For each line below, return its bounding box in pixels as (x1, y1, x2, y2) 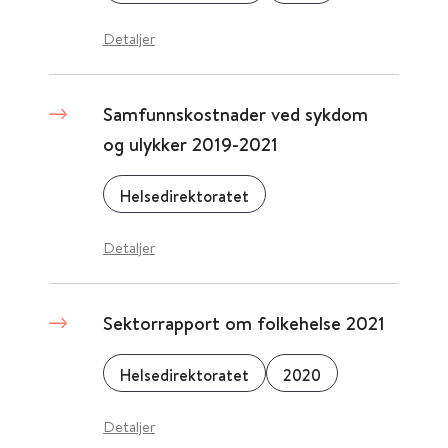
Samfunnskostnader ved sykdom (103, 101, 368, 127)
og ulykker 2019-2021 (103, 131, 278, 157)
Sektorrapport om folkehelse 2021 (103, 310, 385, 336)
